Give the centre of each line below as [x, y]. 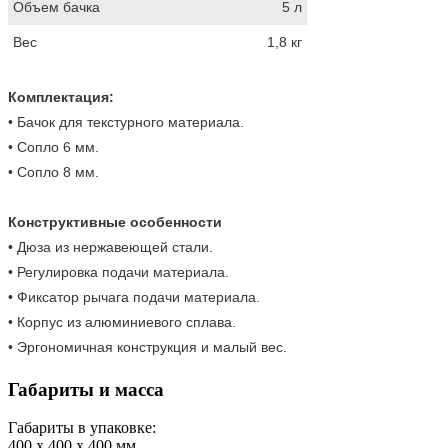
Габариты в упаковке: [82, 428]
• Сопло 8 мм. [53, 171]
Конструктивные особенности [115, 221]
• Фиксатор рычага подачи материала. [134, 296]
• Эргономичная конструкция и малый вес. [147, 346]
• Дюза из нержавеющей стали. [110, 246]
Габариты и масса [86, 389]
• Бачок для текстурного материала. [126, 121]
